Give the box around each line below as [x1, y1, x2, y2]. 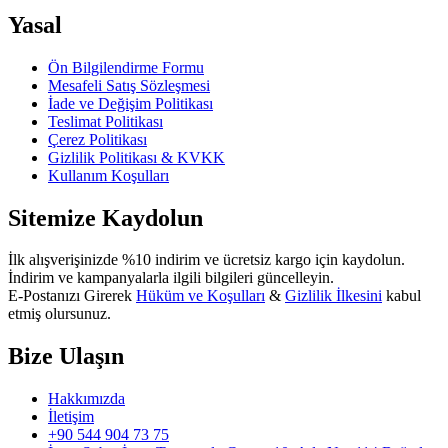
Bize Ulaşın [8, 343, 124, 370]
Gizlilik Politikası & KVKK [48, 148, 225, 166]
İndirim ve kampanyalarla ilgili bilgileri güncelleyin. [8, 269, 334, 287]
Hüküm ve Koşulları [136, 287, 265, 305]
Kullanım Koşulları [48, 166, 169, 184]
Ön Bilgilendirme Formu [48, 58, 204, 76]
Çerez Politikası [48, 130, 147, 148]
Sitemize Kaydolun [8, 204, 203, 231]
